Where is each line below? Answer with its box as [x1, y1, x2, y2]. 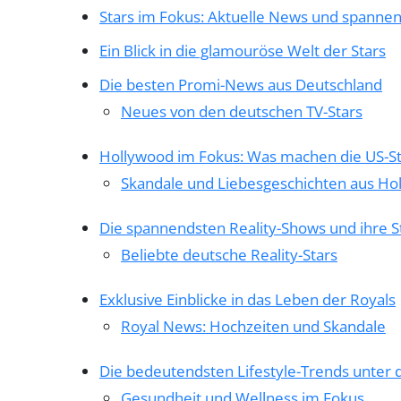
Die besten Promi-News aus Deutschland [99, 73, 382, 95]
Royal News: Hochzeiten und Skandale [121, 315, 386, 337]
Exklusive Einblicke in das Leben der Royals [99, 288, 396, 310]
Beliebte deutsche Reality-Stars [121, 243, 337, 265]
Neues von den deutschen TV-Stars [121, 100, 363, 122]
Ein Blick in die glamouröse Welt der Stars [99, 39, 386, 61]
